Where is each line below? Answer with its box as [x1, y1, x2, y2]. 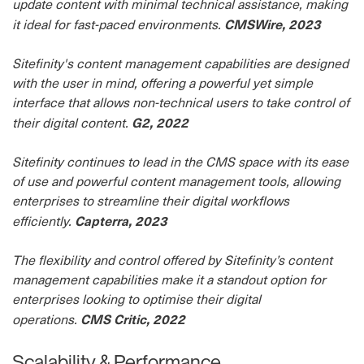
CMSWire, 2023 [224, 15, 321, 32]
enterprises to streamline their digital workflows [12, 192, 289, 209]
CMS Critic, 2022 [80, 310, 185, 327]
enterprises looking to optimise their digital [12, 290, 261, 307]
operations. [12, 310, 80, 327]
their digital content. [12, 114, 132, 131]
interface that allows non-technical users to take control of [12, 93, 349, 110]
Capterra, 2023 [75, 211, 167, 229]
